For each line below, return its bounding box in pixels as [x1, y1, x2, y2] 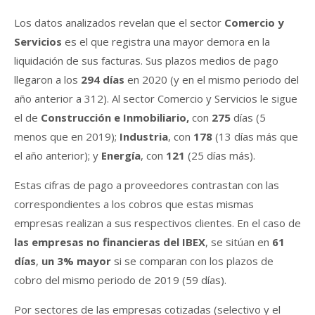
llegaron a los [14, 72, 81, 86]
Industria [120, 129, 168, 143]
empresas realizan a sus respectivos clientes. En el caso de [14, 215, 301, 230]
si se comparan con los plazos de [111, 253, 274, 268]
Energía [101, 148, 141, 162]
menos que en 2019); [14, 129, 120, 143]
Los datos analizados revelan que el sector [14, 15, 224, 30]
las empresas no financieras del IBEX [14, 234, 205, 249]
